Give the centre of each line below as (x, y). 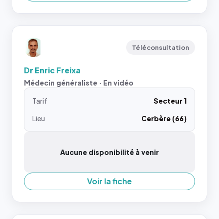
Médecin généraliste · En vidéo (79, 82)
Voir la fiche (109, 181)
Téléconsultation (161, 47)
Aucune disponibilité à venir (109, 152)
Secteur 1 (170, 100)
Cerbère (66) (164, 118)
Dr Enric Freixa (52, 70)
